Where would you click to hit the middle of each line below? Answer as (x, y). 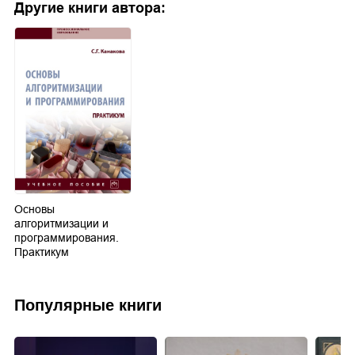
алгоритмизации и (61, 224)
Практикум (42, 252)
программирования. (67, 238)
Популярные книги (88, 305)
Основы (34, 210)
